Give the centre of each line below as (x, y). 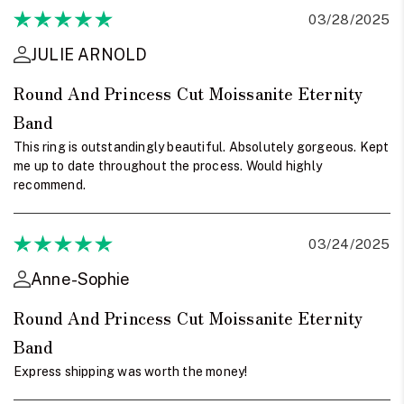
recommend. (50, 184)
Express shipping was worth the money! (131, 371)
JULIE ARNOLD (89, 54)
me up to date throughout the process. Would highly (168, 165)
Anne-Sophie (81, 279)
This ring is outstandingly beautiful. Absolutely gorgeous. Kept (202, 147)
